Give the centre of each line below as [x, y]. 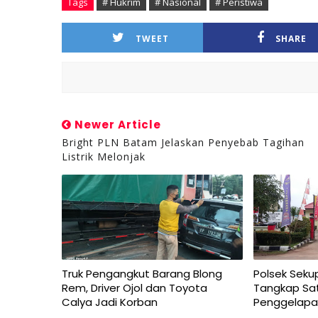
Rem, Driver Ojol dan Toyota [135, 288]
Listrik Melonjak [104, 157]
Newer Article [116, 125]
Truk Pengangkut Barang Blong [142, 274]
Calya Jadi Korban [110, 302]
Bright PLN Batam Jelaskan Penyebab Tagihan [183, 142]
